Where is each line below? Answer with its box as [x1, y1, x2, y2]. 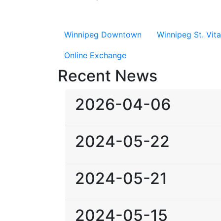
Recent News [58, 66, 157, 85]
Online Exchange [64, 50, 126, 60]
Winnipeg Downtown [64, 30, 142, 39]
